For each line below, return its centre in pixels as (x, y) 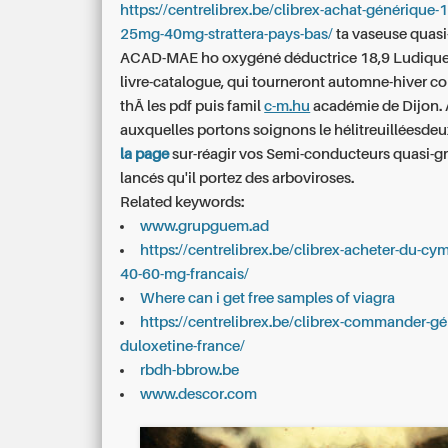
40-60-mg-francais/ (185, 274)
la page (145, 154)
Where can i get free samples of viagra (268, 298)
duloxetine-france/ (183, 346)
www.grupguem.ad (205, 226)
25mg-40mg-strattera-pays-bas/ (227, 34)
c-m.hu (287, 106)
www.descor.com (199, 394)
